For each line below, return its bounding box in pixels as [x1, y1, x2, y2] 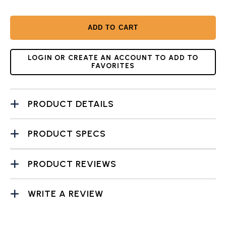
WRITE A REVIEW [28, 188, 103, 199]
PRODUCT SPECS [28, 128, 106, 139]
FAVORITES [91, 62, 135, 70]
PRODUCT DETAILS [28, 98, 114, 109]
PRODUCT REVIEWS [28, 158, 117, 169]
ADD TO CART [87, 24, 139, 31]
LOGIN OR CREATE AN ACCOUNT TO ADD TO [27, 53, 199, 62]
